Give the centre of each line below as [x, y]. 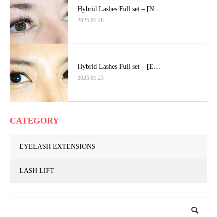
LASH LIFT [37, 171]
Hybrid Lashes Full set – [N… [119, 9]
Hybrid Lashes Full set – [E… [119, 67]
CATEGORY [34, 121]
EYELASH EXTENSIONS [57, 147]
